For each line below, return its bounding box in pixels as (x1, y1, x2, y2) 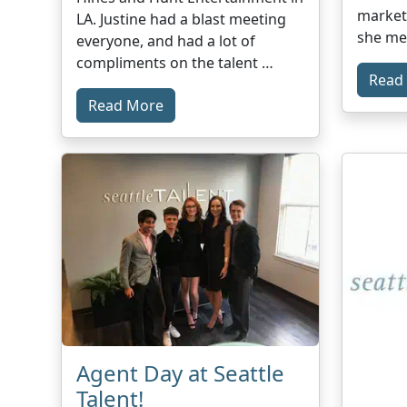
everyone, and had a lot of (76, 30, 256, 51)
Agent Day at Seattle (76, 357, 285, 388)
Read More (88, 94, 164, 115)
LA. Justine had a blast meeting (76, 8, 287, 29)
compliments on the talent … (76, 52, 274, 73)
